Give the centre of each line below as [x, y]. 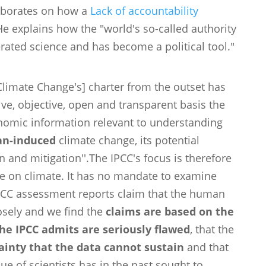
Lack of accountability [145, 11]
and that [207, 247]
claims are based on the [170, 211]
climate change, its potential [128, 140]
